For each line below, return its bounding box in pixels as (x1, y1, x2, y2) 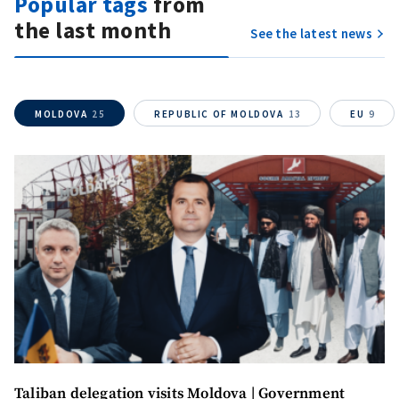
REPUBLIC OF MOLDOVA (154, 108, 284, 120)
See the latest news (250, 25, 372, 42)
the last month (14, 16, 171, 45)
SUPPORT (167, 60, 232, 69)
